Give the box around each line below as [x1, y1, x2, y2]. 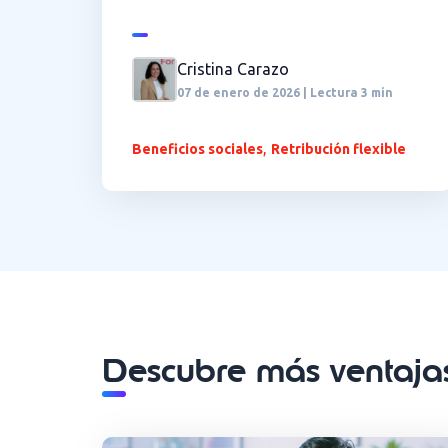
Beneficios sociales [132, 140, 263, 157]
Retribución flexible [271, 140, 406, 157]
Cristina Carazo [177, 59, 289, 78]
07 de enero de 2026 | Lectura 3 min [177, 85, 393, 99]
